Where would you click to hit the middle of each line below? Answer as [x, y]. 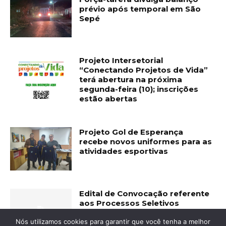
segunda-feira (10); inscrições [139, 89]
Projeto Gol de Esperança [131, 132]
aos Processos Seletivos [129, 203]
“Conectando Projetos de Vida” [144, 70]
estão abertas [108, 99]
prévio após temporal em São [140, 9]
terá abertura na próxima [131, 80]
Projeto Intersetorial [121, 61]
